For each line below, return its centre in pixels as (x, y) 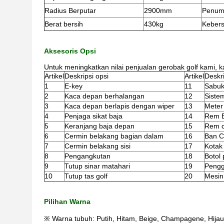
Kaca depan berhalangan (104, 96)
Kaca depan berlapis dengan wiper (119, 106)
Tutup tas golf (86, 176)
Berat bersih (64, 24)
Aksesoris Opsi (70, 51)
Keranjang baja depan (99, 126)
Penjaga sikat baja (93, 116)
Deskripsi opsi (86, 76)
